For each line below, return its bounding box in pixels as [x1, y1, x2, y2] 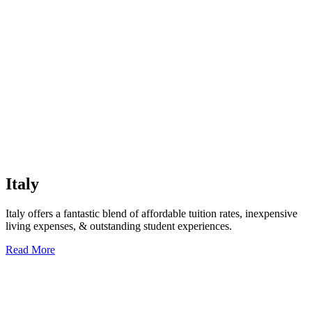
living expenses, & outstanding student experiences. [6, 220, 232, 233]
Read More [6, 244, 55, 256]
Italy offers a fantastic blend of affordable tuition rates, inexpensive [6, 208, 297, 220]
